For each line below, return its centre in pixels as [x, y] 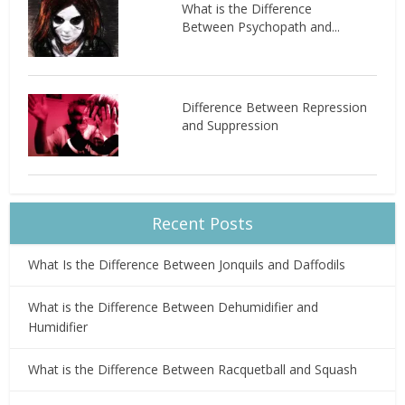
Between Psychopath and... [260, 26]
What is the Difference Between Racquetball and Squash [193, 370]
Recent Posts [202, 224]
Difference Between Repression [274, 108]
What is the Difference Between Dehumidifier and [174, 307]
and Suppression [230, 126]
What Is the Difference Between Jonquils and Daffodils [187, 265]
